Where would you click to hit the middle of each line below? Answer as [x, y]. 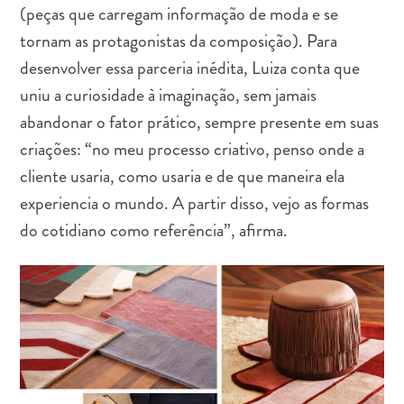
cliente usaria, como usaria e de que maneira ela [183, 176]
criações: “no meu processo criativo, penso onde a [193, 149]
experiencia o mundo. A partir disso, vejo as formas [195, 203]
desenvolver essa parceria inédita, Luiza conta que [190, 68]
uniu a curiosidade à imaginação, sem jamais [169, 95]
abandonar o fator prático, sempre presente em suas [200, 122]
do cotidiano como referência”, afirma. [154, 230]
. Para [318, 41]
